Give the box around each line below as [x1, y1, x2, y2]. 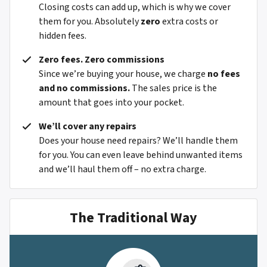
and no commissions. [39, 82, 130, 95]
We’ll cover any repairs [39, 120, 136, 133]
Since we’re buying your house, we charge [39, 67, 207, 81]
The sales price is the [130, 82, 217, 95]
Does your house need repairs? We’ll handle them [39, 134, 238, 148]
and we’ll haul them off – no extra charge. [39, 163, 206, 176]
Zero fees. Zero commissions [39, 53, 164, 67]
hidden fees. [39, 29, 86, 43]
